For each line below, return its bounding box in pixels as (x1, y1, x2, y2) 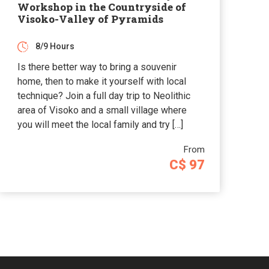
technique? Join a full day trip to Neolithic (17, 89, 191, 101)
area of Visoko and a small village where (17, 104, 187, 116)
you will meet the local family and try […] (17, 118, 184, 130)
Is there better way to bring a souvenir (17, 61, 177, 73)
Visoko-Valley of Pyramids (17, 11, 164, 26)
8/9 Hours (35, 41, 75, 51)
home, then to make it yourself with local (17, 75, 187, 87)
